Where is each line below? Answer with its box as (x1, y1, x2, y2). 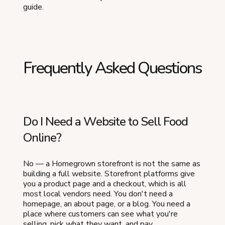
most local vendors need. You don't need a (23, 188, 173, 199)
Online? (23, 129, 61, 146)
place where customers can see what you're (23, 208, 178, 219)
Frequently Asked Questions (23, 57, 201, 79)
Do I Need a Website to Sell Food (23, 113, 188, 130)
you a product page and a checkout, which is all (23, 178, 186, 189)
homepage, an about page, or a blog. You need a (23, 198, 190, 209)
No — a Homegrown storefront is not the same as (23, 158, 200, 169)
